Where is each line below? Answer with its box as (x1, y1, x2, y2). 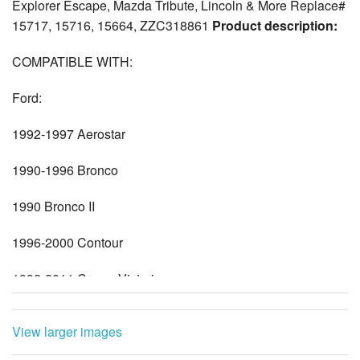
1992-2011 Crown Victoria (12, 269, 162, 288)
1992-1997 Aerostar (12, 125, 125, 144)
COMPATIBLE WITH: (12, 52, 133, 72)
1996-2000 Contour (12, 233, 123, 252)
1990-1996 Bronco (12, 161, 118, 180)
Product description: (209, 16, 337, 35)
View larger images (12, 322, 122, 342)
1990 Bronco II (12, 197, 95, 216)
